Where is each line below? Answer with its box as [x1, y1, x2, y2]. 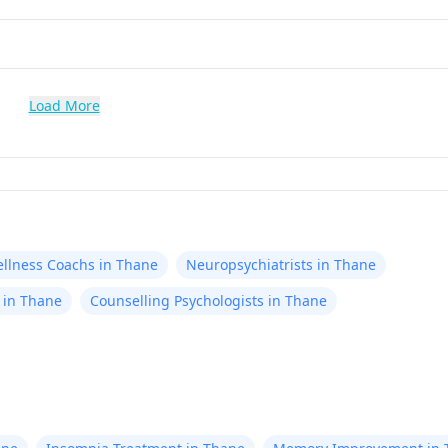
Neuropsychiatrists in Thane [186, 255, 376, 274]
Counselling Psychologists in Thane [90, 291, 327, 310]
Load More [28, 96, 100, 115]
